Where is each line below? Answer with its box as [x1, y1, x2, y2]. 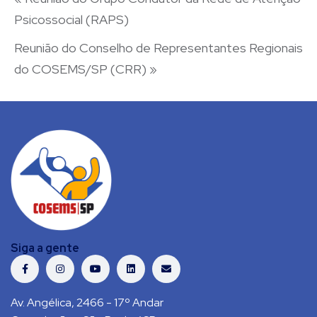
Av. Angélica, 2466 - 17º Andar [11, 295, 163, 311]
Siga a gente [11, 241, 79, 256]
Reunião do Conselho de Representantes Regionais [14, 40, 303, 57]
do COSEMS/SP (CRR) [14, 61, 149, 78]
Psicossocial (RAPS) [14, 11, 129, 28]
